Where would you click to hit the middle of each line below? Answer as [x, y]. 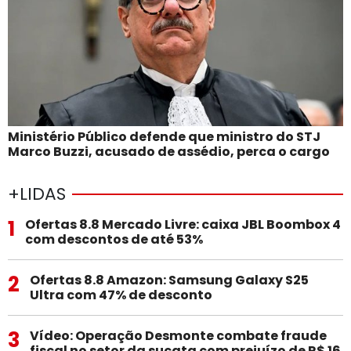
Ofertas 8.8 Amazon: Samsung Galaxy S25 [169, 280]
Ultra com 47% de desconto [121, 295]
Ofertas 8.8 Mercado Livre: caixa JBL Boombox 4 [183, 224]
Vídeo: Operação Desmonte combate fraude [178, 335]
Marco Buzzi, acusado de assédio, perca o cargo [169, 151]
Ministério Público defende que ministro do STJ [164, 136]
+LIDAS [37, 194]
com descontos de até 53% [114, 239]
